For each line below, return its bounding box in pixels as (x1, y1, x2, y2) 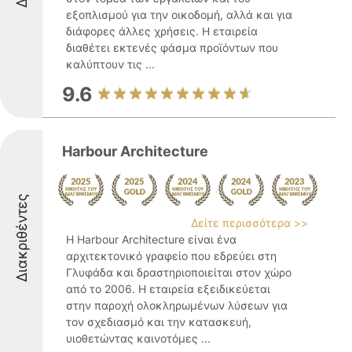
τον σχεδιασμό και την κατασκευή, (66, 315, 251, 328)
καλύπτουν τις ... (66, 57, 155, 71)
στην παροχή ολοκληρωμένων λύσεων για (66, 299, 288, 312)
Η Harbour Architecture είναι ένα (66, 233, 236, 246)
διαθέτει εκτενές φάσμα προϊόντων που (66, 41, 278, 54)
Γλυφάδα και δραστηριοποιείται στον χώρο (66, 266, 291, 279)
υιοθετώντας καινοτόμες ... (66, 332, 211, 345)
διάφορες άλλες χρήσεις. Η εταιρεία (66, 24, 258, 38)
